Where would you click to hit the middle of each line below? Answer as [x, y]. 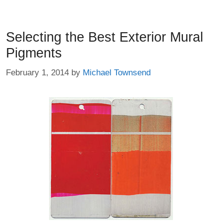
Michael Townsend [117, 72]
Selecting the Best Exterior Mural [105, 37]
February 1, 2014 [37, 72]
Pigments [34, 53]
